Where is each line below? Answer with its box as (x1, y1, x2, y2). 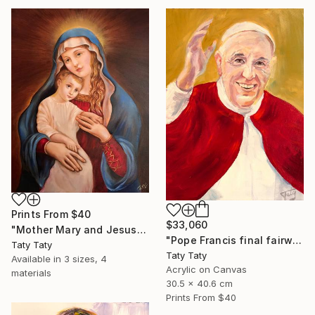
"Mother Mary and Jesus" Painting (136, 223, 146, 236)
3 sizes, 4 (64, 252, 107, 264)
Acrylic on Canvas (166, 263, 247, 275)
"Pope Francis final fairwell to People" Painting (292, 233, 302, 246)
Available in (11, 252, 64, 264)
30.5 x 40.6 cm (166, 277, 233, 289)
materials (11, 266, 51, 278)
